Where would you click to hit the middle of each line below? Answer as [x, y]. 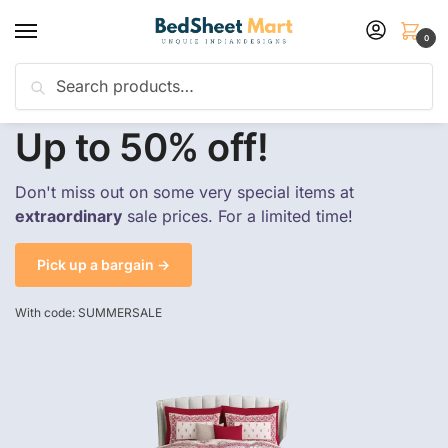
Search [44, 74]
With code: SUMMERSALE [88, 312]
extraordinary [68, 215]
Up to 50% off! [141, 146]
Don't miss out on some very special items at [184, 191]
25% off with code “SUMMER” [297, 80]
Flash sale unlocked [122, 80]
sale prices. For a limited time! [237, 215]
